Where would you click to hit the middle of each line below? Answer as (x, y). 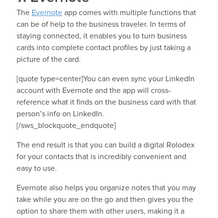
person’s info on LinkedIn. (60, 114)
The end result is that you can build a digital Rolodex (105, 145)
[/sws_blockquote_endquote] (66, 125)
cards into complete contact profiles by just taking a (103, 47)
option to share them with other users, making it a (100, 211)
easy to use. (36, 168)
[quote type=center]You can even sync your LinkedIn (105, 79)
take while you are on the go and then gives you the (105, 199)
